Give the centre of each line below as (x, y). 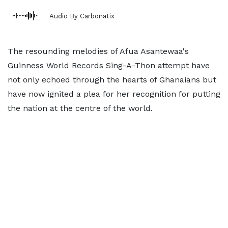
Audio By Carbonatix (82, 16)
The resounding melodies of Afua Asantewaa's (98, 51)
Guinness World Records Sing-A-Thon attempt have (109, 65)
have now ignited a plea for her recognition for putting (114, 94)
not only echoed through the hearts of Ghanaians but (112, 80)
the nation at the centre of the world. (80, 108)
